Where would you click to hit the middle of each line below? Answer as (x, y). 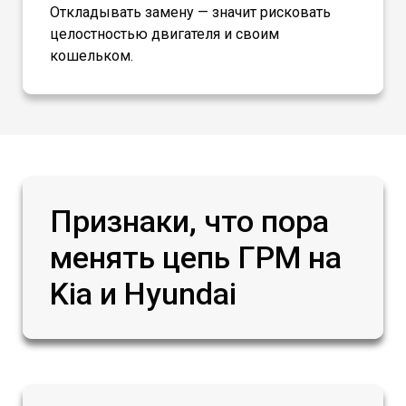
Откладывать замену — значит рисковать (190, 12)
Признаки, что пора (189, 221)
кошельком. (92, 56)
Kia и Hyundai (143, 294)
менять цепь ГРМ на (196, 257)
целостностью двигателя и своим (164, 34)
